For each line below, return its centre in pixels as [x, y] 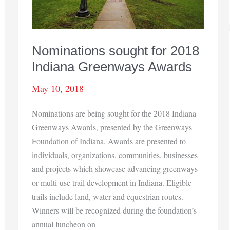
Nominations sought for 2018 [116, 51]
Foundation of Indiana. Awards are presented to [109, 141]
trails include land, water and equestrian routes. [108, 196]
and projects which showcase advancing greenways [115, 168]
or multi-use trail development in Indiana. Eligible [112, 182]
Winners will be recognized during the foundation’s [114, 210]
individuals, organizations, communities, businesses [115, 155]
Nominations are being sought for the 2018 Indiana [114, 113]
